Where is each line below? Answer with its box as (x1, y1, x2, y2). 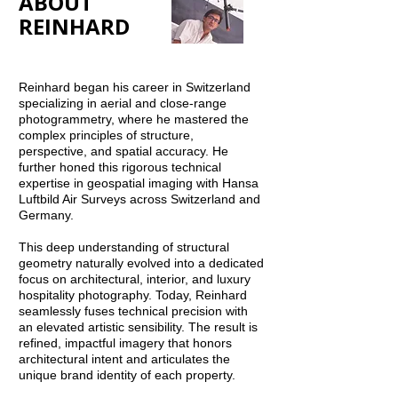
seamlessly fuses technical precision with (19, 304, 248, 318)
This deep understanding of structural (19, 240, 229, 254)
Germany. (19, 208, 74, 222)
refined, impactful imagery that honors (19, 336, 232, 350)
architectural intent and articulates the (19, 352, 230, 366)
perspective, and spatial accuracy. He (19, 144, 228, 158)
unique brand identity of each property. (19, 368, 235, 382)
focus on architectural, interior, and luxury (19, 272, 251, 286)
